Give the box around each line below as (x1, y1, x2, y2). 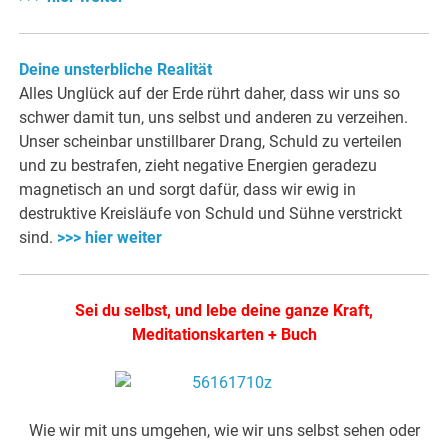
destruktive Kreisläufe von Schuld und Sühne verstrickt (19, 204, 403, 224)
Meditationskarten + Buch (131, 325, 317, 345)
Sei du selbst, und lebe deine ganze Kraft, (75, 301, 373, 321)
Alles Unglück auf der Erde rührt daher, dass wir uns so (19, 84, 401, 104)
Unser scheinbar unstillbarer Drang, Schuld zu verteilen (19, 132, 403, 152)
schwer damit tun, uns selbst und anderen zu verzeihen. (19, 108, 409, 128)
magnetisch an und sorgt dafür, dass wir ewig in (19, 180, 357, 200)
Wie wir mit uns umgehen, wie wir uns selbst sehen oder (28, 421, 420, 441)
